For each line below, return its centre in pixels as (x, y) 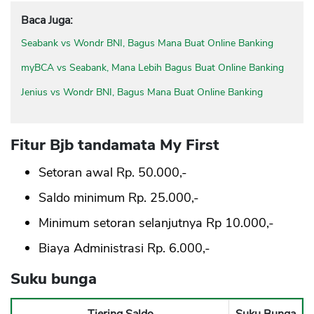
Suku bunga (54, 279)
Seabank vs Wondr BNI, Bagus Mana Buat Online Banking (147, 43)
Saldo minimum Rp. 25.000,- (119, 198)
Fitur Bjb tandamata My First (115, 145)
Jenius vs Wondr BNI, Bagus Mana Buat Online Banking (142, 93)
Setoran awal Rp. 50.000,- (113, 173)
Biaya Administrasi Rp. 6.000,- (124, 248)
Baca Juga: (47, 21)
